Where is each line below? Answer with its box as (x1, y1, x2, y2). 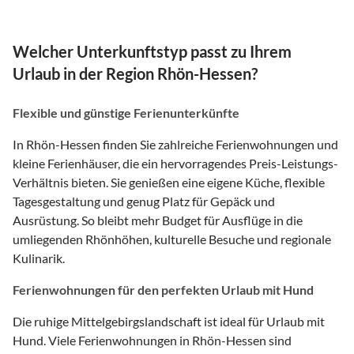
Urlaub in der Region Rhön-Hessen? (13, 64, 258, 84)
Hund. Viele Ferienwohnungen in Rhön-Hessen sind (13, 333, 292, 348)
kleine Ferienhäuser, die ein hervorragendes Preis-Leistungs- (13, 156, 338, 171)
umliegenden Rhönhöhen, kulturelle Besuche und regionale (13, 232, 331, 247)
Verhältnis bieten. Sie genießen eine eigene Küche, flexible (13, 175, 325, 190)
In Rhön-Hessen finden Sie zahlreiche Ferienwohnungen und (13, 137, 338, 153)
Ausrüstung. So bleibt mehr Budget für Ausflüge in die (13, 213, 303, 228)
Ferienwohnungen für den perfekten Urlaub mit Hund (13, 282, 314, 298)
